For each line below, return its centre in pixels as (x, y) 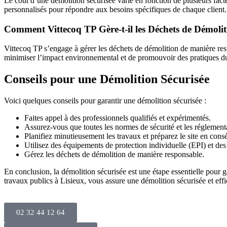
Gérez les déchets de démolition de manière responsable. (114, 155)
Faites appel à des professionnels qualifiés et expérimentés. (118, 118)
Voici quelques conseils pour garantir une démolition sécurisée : (105, 101)
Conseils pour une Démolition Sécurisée (107, 79)
